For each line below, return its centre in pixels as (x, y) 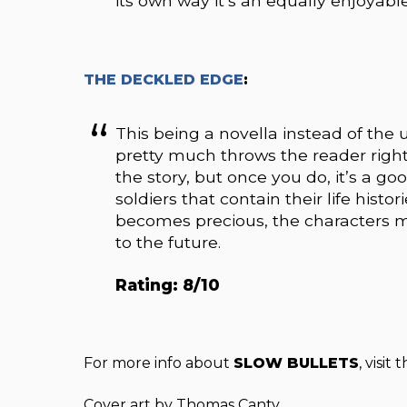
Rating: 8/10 (168, 284)
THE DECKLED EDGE (164, 80)
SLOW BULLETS (296, 363)
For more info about (159, 363)
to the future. (173, 242)
